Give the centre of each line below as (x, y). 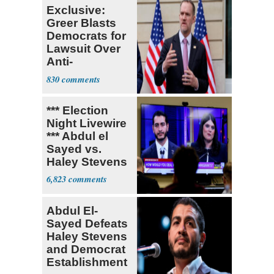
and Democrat (86, 249)
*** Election (77, 110)
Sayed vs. (74, 149)
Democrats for (86, 35)
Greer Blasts (81, 23)
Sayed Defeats (87, 223)
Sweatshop (78, 74)
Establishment (87, 262)
